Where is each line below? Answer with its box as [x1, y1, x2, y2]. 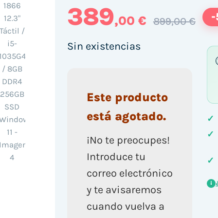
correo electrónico [86, 166, 173, 180]
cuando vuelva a [86, 200, 164, 213]
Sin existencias [67, 39, 141, 53]
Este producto [86, 90, 168, 105]
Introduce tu [86, 150, 145, 163]
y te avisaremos [86, 183, 162, 196]
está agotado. [86, 109, 166, 124]
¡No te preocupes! [86, 133, 170, 146]
